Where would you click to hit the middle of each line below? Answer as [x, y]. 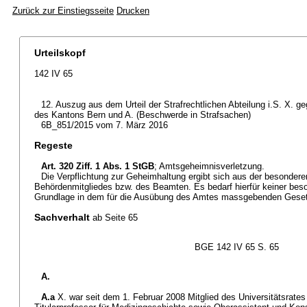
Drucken [133, 11]
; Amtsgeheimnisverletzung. [209, 166]
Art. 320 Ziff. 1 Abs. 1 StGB [98, 166]
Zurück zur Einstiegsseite [63, 11]
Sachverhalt [62, 217]
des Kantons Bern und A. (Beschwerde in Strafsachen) [143, 115]
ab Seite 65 [115, 218]
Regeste [53, 145]
